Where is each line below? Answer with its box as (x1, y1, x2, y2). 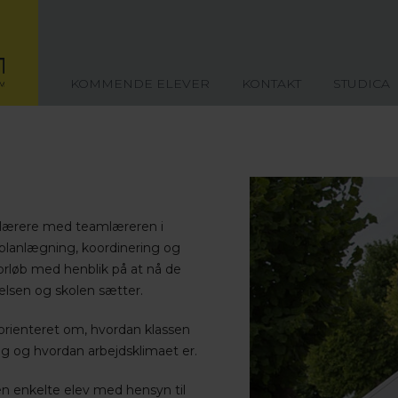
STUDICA (332, 76, 390, 92)
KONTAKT (241, 76, 301, 92)
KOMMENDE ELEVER (69, 76, 210, 92)
